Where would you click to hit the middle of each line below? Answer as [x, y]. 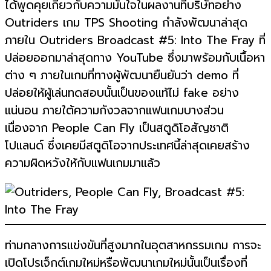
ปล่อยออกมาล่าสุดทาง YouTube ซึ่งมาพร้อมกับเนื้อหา [135, 57]
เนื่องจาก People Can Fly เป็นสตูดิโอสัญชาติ [117, 128]
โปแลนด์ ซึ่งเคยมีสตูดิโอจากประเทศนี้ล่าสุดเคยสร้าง [127, 145]
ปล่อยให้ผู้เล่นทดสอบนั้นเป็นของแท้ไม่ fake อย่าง [122, 93]
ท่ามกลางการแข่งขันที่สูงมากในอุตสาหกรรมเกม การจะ [133, 246]
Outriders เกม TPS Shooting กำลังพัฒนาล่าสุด [126, 22]
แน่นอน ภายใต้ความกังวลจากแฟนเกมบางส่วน [114, 110]
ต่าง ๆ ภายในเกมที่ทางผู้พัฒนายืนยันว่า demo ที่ [122, 75]
